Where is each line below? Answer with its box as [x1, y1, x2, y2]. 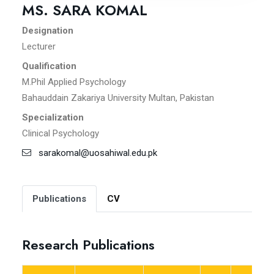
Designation [22, 25, 73, 37]
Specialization [22, 112, 84, 124]
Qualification [22, 61, 76, 72]
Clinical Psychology [22, 128, 99, 139]
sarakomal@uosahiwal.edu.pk [31, 147, 157, 159]
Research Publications [22, 235, 155, 255]
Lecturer [22, 41, 56, 53]
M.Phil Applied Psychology [22, 76, 126, 88]
